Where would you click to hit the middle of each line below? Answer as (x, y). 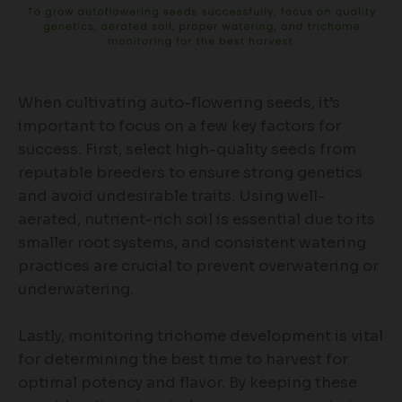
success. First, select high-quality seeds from (187, 150)
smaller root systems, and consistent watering (192, 243)
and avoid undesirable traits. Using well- (171, 197)
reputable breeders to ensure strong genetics (190, 173)
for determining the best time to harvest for (183, 360)
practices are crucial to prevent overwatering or (198, 267)
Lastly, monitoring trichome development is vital (201, 336)
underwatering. (76, 290)
